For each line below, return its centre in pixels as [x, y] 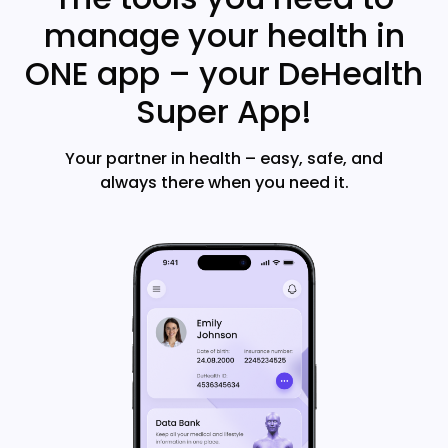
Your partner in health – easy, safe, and [224, 158]
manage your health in [224, 35]
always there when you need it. [224, 182]
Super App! [224, 111]
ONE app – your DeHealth [224, 73]
